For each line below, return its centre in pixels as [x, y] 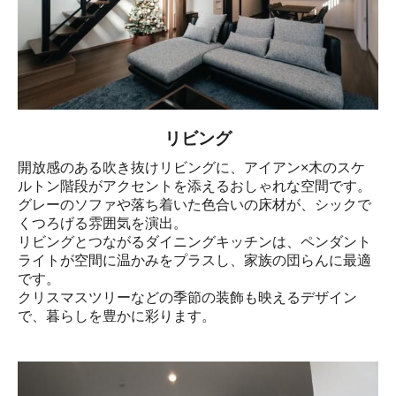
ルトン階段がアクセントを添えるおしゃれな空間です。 [194, 187]
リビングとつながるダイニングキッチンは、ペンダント [194, 242]
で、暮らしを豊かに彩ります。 [117, 316]
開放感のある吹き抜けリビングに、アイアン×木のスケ [191, 168]
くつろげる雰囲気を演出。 [103, 224]
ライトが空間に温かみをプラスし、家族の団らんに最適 [194, 261]
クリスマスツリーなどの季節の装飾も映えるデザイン [187, 298]
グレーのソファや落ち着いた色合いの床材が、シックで [194, 205]
